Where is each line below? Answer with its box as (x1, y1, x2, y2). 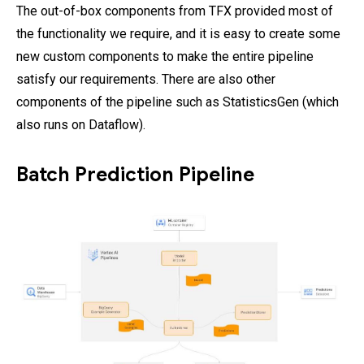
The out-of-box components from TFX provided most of (16, 3, 333, 19)
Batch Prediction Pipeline (16, 162, 254, 187)
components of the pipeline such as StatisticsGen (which (16, 94, 339, 110)
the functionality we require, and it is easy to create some (16, 26, 340, 41)
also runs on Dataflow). (16, 117, 145, 132)
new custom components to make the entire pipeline (16, 49, 314, 64)
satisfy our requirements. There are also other (16, 71, 275, 87)
